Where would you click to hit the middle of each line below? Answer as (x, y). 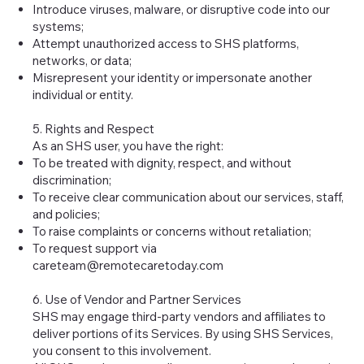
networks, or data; (82, 61)
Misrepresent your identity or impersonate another (173, 78)
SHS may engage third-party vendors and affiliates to (180, 317)
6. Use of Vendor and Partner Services (137, 300)
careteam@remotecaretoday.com (128, 266)
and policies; (67, 214)
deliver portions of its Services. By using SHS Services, (183, 334)
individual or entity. (83, 95)
